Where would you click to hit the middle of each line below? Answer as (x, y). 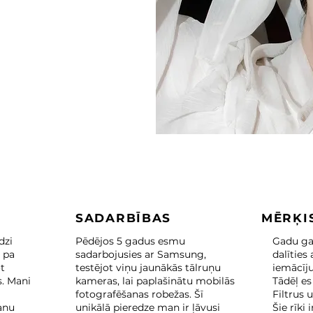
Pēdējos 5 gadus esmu (130, 241)
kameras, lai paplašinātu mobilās (155, 281)
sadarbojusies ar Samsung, (141, 254)
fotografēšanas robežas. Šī (139, 294)
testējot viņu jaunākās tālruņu (148, 268)
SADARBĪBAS (123, 218)
